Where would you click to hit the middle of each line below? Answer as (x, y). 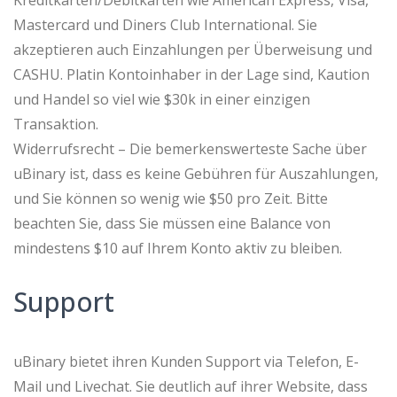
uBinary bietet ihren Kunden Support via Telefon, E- (186, 362)
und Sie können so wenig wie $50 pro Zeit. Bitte (171, 198)
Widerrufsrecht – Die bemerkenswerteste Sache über (190, 148)
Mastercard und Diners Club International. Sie (165, 24)
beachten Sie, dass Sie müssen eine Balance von (172, 223)
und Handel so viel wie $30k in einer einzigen (162, 99)
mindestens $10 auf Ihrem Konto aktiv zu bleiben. (178, 248)
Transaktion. (56, 124)
